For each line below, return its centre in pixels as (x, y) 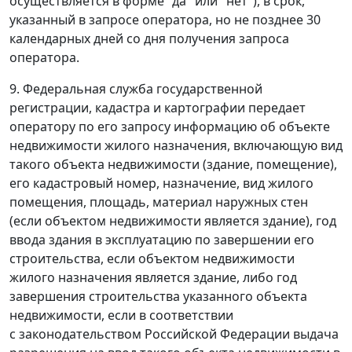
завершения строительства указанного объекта (158, 297)
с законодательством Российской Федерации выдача (174, 334)
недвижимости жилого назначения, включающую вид (176, 146)
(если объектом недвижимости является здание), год (173, 221)
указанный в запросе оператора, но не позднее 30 (165, 20)
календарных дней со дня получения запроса (149, 39)
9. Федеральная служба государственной (136, 89)
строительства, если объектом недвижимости (152, 259)
